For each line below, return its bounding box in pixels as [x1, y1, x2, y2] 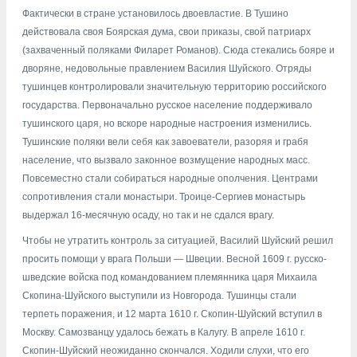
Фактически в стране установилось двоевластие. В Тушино [22, 8, 288, 20]
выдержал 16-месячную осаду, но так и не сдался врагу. [22, 210, 274, 222]
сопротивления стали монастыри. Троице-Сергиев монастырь [22, 191, 305, 203]
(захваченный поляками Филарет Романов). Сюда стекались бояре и [22, 45, 335, 57]
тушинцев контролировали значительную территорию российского [22, 81, 327, 93]
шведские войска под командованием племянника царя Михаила [22, 271, 317, 283]
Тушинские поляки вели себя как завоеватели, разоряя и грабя [22, 136, 308, 148]
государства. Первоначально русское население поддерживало [22, 100, 312, 112]
